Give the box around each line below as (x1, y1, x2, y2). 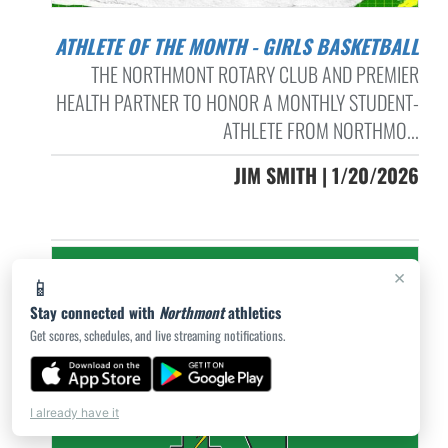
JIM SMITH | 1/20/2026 (233, 160, 419, 190)
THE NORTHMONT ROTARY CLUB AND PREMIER (90, 59, 419, 89)
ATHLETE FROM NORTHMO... (222, 115, 419, 145)
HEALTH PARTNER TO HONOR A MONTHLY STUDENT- (55, 87, 419, 117)
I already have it (30, 405, 119, 420)
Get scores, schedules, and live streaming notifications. (30, 325, 285, 345)
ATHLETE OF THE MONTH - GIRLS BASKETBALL (64, 31, 419, 61)
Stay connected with (30, 301, 159, 323)
